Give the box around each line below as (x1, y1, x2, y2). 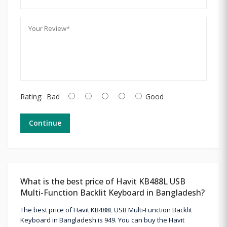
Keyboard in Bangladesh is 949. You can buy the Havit (20, 215, 184, 224)
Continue (29, 118, 61, 128)
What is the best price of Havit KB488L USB (20, 175, 185, 187)
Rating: (20, 91, 43, 101)
